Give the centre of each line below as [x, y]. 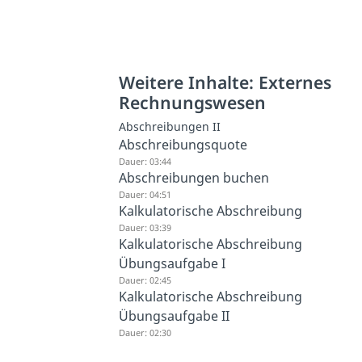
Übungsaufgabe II [175, 316]
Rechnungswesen [193, 102]
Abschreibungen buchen [194, 177]
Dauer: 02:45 [145, 280]
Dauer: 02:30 [145, 332]
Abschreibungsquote [183, 144]
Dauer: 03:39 [145, 227]
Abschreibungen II [170, 126]
